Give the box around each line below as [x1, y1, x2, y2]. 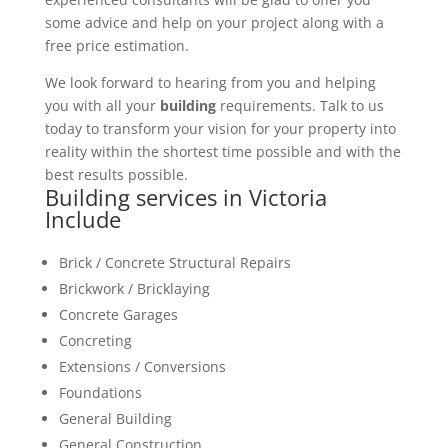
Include [44, 203, 121, 234]
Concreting [58, 330, 132, 350]
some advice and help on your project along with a [44, 12, 384, 32]
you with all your [44, 95, 160, 115]
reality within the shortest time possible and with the [44, 141, 401, 161]
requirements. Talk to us [215, 95, 384, 115]
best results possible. [44, 164, 188, 184]
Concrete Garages [58, 304, 178, 324]
